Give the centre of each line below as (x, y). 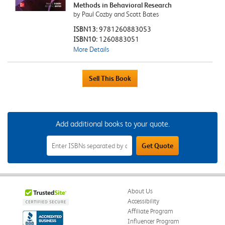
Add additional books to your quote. (113, 124)
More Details (91, 49)
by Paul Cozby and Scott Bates (116, 14)
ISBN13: (86, 29)
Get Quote (157, 145)
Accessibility (143, 201)
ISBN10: (86, 39)
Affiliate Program (150, 211)
